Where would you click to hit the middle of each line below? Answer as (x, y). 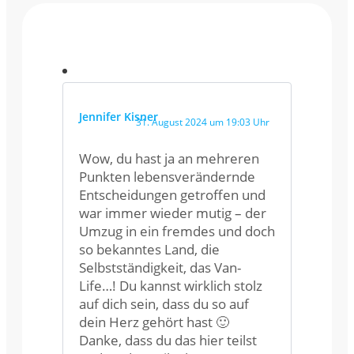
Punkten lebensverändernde (167, 176)
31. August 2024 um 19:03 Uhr (203, 122)
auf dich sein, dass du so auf (164, 303)
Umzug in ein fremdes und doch (177, 231)
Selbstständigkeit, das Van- (160, 267)
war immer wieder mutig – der (173, 213)
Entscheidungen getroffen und (172, 194)
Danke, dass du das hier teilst (168, 340)
